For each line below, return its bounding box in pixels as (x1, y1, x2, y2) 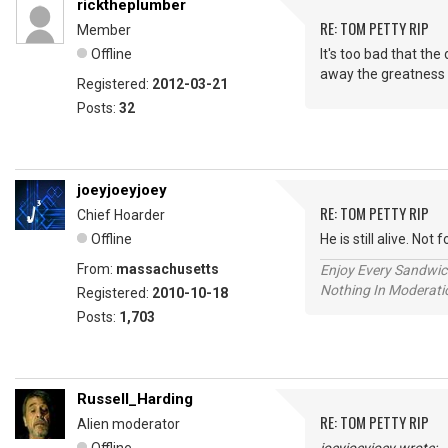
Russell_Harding (77, 390, 193, 408)
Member (77, 22, 131, 38)
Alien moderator (77, 416, 180, 432)
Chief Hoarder (77, 207, 165, 223)
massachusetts (116, 261, 219, 277)
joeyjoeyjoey (77, 181, 167, 199)
